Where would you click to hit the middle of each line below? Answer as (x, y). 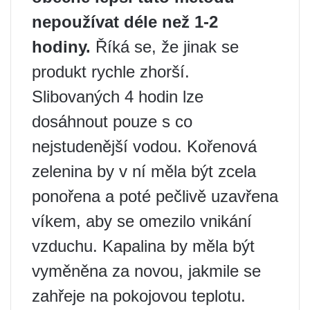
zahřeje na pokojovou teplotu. (139, 295)
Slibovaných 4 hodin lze (118, 96)
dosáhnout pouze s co (112, 121)
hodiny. (61, 46)
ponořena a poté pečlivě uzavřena (155, 196)
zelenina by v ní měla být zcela (144, 171)
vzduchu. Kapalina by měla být (143, 246)
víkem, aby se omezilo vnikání (142, 221)
